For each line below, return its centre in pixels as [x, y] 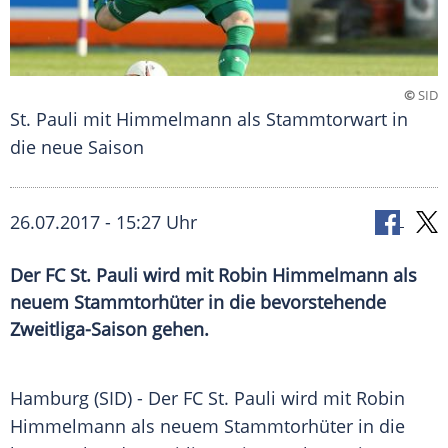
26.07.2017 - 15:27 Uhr [103, 222]
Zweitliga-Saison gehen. [109, 329]
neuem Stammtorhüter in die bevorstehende [198, 302]
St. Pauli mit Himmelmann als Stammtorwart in [209, 119]
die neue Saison [77, 147]
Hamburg [49, 398]
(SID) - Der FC [148, 398]
